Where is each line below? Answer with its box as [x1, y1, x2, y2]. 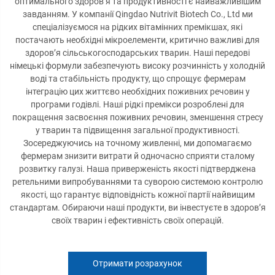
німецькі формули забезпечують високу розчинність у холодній [10, 61, 265, 71]
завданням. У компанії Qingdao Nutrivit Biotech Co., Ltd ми [22, 9, 253, 19]
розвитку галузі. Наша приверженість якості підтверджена [19, 164, 256, 174]
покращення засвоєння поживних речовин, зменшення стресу [12, 112, 263, 122]
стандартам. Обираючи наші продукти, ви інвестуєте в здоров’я [9, 203, 266, 212]
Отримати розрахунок [93, 258, 182, 268]
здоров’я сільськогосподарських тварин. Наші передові [25, 48, 250, 58]
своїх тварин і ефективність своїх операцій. [51, 215, 224, 225]
